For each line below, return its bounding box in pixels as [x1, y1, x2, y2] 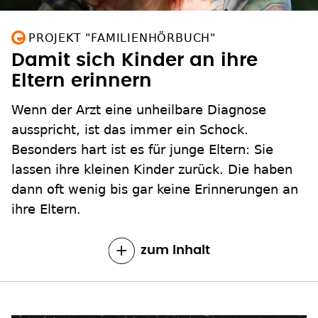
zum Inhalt [140, 243, 210, 257]
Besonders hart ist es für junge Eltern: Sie [11, 141, 273, 157]
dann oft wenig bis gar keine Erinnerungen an [11, 181, 298, 197]
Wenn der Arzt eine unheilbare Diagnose [11, 102, 266, 117]
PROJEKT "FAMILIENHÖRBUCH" [28, 31, 216, 45]
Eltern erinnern [11, 71, 152, 90]
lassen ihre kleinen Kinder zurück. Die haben [11, 161, 292, 177]
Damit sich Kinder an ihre [11, 50, 258, 70]
